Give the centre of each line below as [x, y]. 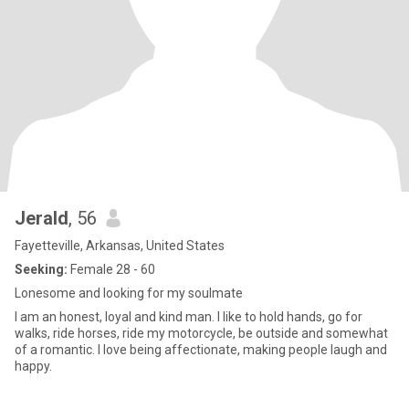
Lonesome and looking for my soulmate [129, 293]
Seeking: [41, 269]
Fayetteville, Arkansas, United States [120, 246]
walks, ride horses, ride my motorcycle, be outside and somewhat [201, 333]
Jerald [42, 218]
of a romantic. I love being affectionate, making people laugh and [201, 350]
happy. [33, 366]
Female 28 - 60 [111, 269]
